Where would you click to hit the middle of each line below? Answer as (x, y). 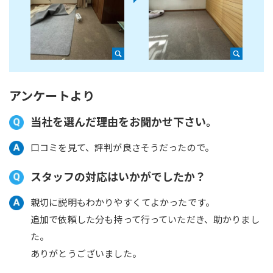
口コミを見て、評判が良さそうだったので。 (122, 147)
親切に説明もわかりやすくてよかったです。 (122, 202)
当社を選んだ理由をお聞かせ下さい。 (124, 122)
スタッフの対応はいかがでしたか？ (118, 176)
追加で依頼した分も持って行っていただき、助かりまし (145, 219)
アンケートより (52, 96)
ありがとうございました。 (86, 253)
